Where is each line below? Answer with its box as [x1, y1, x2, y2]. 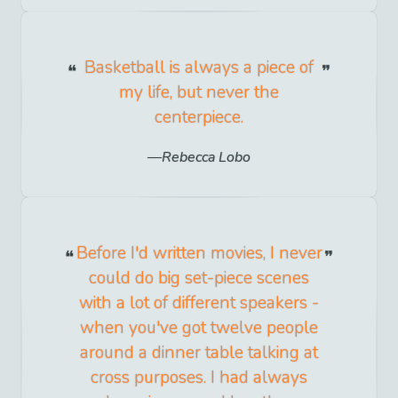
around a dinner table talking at [80, 341, 318, 365]
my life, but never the [119, 80, 279, 104]
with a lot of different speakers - [79, 291, 319, 315]
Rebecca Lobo [162, 147, 251, 168]
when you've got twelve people [80, 316, 318, 340]
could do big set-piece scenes [89, 267, 309, 291]
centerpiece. [155, 105, 243, 129]
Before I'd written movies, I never [76, 242, 322, 266]
